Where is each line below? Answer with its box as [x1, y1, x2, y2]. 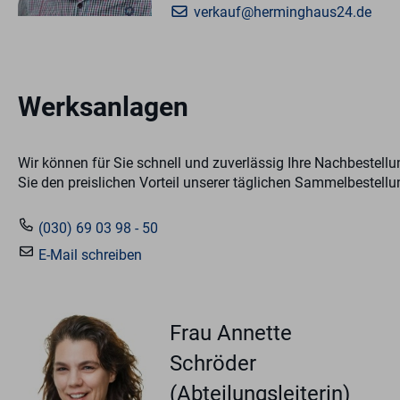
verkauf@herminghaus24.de [194, 3, 371, 21]
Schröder [170, 351, 256, 377]
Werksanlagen [18, 91, 188, 123]
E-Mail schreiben [35, 246, 142, 264]
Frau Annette [170, 321, 292, 346]
